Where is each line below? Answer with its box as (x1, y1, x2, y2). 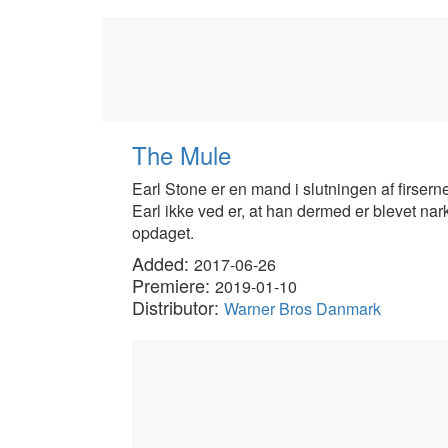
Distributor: (132, 294, 224, 320)
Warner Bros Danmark (224, 297, 381, 320)
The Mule (132, 137, 231, 172)
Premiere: (132, 272, 215, 298)
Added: (132, 250, 194, 276)
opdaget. (132, 221, 194, 244)
